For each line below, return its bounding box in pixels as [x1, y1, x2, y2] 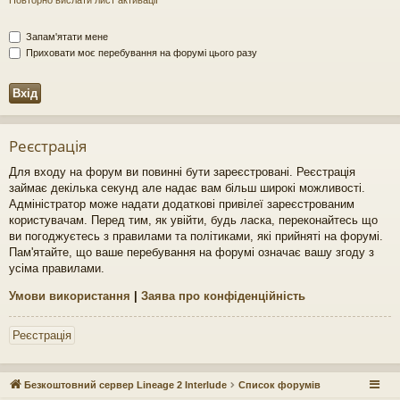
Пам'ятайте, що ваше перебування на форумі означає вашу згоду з [9, 245, 374, 259]
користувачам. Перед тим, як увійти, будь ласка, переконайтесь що [9, 212, 378, 227]
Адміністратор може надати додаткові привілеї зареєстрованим [9, 196, 354, 211]
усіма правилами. [9, 261, 104, 275]
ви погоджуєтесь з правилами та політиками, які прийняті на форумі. [9, 229, 383, 243]
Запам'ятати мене [23, 30, 108, 42]
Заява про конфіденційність [141, 288, 305, 303]
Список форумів [238, 379, 321, 390]
